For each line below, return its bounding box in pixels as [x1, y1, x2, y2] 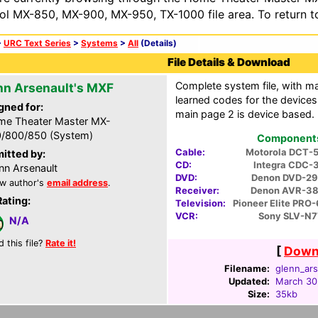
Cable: [175, 146, 205, 158]
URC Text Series [4, 38, 71, 48]
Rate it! [45, 238, 76, 248]
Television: [175, 197, 226, 209]
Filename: [224, 263, 270, 274]
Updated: [229, 275, 270, 287]
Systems [81, 38, 118, 48]
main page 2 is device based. [175, 108, 314, 120]
